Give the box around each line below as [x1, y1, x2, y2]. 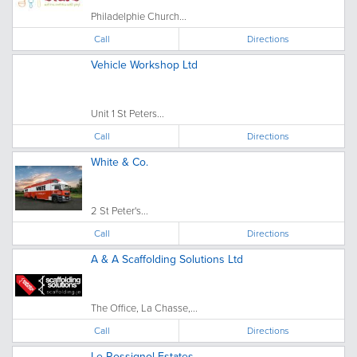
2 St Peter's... [91, 203, 148, 218]
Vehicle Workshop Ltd [91, 57, 198, 73]
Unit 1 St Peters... [91, 106, 164, 120]
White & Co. [91, 154, 148, 170]
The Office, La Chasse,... [91, 300, 198, 315]
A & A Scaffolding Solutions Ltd [91, 251, 243, 267]
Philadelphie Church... [91, 9, 186, 23]
